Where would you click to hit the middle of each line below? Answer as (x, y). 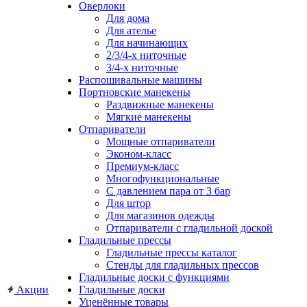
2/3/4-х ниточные (146, 55)
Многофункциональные (163, 179)
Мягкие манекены (149, 117)
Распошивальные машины (140, 80)
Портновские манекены (135, 92)
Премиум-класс (143, 166)
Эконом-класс (139, 154)
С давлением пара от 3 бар (168, 191)
